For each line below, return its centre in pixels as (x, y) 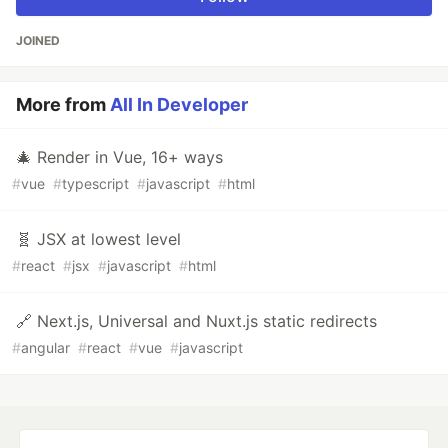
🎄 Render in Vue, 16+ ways (119, 157)
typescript (95, 184)
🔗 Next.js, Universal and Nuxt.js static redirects (196, 321)
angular (45, 348)
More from (63, 105)
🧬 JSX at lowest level (98, 239)
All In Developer (179, 105)
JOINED (38, 41)
